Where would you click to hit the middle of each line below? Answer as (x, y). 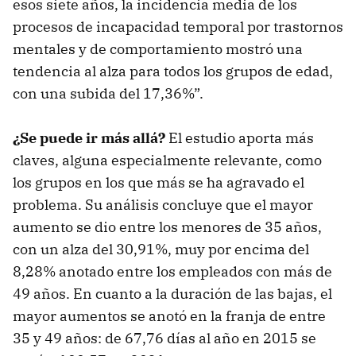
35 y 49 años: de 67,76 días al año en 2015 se (164, 338)
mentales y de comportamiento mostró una (158, 48)
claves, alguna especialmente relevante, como (167, 160)
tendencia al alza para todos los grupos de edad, (173, 71)
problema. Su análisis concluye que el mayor (163, 204)
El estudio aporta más (241, 137)
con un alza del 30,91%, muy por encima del (161, 249)
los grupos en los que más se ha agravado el (159, 182)
